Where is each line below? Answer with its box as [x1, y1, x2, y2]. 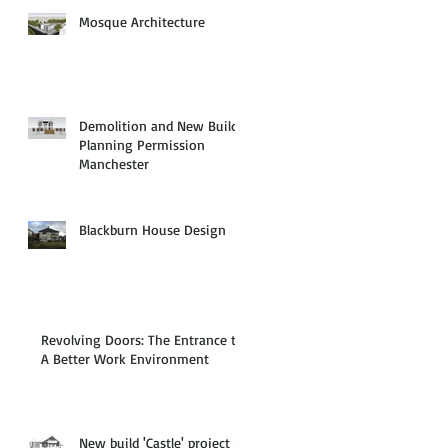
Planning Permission [79, 135, 205, 153]
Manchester [79, 154, 149, 172]
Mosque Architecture [79, 12, 205, 30]
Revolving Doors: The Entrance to [41, 330, 244, 348]
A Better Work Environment [41, 349, 209, 367]
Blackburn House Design [79, 220, 226, 238]
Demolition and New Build [79, 116, 238, 134]
